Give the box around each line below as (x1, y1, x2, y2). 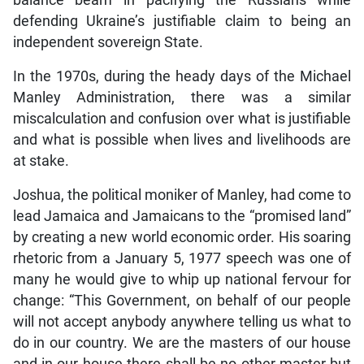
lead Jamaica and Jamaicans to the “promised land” (12, 208, 352, 225)
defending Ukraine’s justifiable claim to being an (12, 13, 352, 30)
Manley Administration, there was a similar (12, 89, 352, 106)
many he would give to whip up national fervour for (12, 271, 352, 288)
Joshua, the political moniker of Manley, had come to (12, 187, 352, 204)
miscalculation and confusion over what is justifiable (12, 110, 352, 128)
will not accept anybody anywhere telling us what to (12, 314, 352, 331)
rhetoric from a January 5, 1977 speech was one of (12, 250, 352, 267)
